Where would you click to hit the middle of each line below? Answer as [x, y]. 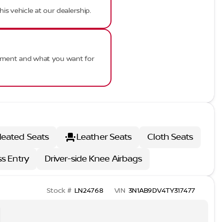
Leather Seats [104, 137]
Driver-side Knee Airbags [93, 159]
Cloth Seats [170, 137]
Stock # [59, 191]
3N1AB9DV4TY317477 [162, 191]
